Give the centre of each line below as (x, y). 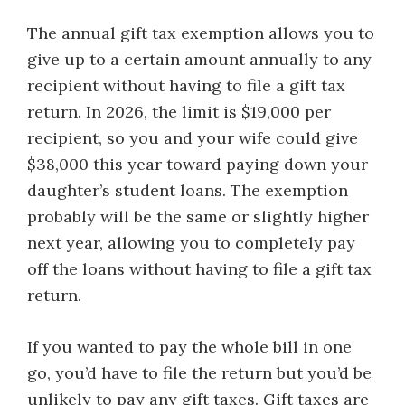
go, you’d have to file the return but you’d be (199, 373)
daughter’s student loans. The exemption (188, 190)
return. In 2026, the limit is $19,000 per (179, 112)
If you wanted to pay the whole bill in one (189, 347)
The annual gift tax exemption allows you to (201, 33)
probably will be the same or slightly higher (198, 217)
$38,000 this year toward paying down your (198, 164)
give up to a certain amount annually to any (199, 59)
